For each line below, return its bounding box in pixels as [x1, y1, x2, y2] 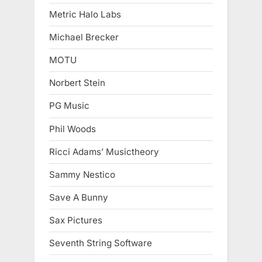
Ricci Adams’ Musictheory [49, 146, 159, 157]
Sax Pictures [49, 215, 102, 226]
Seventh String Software [49, 237, 152, 249]
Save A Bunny [49, 192, 108, 204]
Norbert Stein [49, 77, 105, 89]
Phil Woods [49, 123, 96, 135]
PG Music [49, 100, 89, 112]
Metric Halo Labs [49, 8, 121, 20]
